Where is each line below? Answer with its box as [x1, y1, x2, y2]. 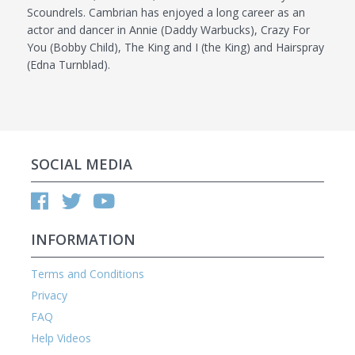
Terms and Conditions [31, 265, 145, 281]
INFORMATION [31, 229, 136, 249]
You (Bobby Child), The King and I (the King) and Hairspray [27, 40, 325, 55]
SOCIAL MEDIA [31, 155, 133, 174]
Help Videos [31, 330, 92, 345]
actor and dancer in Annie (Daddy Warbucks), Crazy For [27, 22, 311, 38]
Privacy [31, 287, 68, 303]
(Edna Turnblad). [27, 57, 111, 73]
